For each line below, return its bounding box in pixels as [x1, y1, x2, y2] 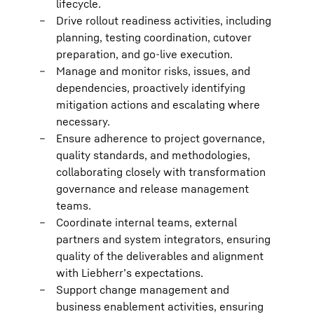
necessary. [56, 114, 110, 128]
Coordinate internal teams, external [56, 215, 237, 229]
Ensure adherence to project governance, [56, 131, 265, 145]
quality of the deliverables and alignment [56, 249, 264, 263]
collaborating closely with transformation [56, 165, 266, 179]
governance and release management [56, 182, 249, 196]
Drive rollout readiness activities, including [56, 13, 271, 27]
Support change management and [56, 282, 229, 296]
